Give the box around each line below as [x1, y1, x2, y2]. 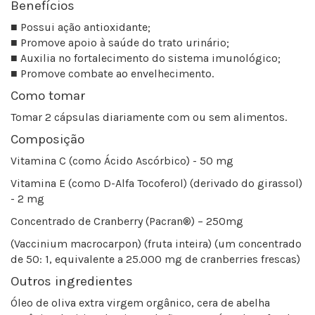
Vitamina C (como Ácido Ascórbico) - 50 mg [11, 154, 242, 168]
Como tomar [11, 88, 85, 104]
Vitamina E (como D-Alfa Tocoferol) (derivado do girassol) [11, 176, 302, 191]
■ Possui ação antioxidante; [11, 20, 150, 34]
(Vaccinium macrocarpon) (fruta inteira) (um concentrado [11, 237, 302, 251]
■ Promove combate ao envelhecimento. [11, 67, 214, 81]
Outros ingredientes [11, 274, 133, 290]
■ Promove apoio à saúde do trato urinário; [11, 36, 229, 50]
